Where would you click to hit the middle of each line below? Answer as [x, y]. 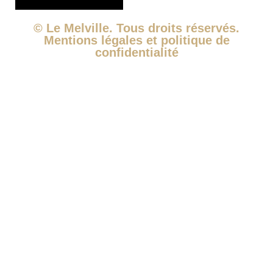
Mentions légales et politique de [136, 40]
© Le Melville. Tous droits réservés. [136, 28]
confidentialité [136, 52]
